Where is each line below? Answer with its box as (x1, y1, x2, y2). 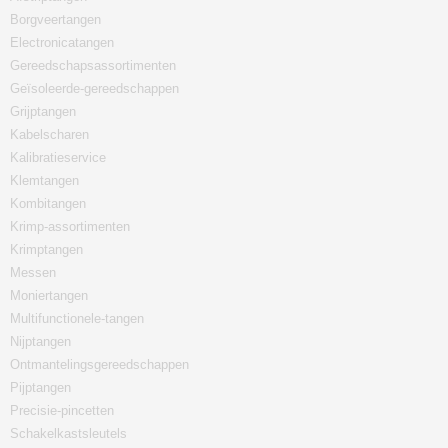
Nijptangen (10, 334, 71, 349)
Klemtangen (10, 173, 79, 188)
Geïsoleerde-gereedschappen (10, 81, 179, 96)
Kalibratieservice (10, 150, 106, 165)
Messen (10, 265, 56, 280)
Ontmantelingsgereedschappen (10, 357, 189, 372)
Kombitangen (10, 196, 86, 211)
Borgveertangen (10, 12, 101, 27)
